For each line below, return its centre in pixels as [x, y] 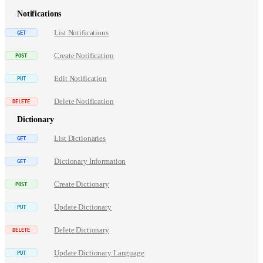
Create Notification [84, 55]
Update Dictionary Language [99, 253]
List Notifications [81, 33]
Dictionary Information [90, 161]
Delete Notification [84, 101]
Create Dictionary [82, 184]
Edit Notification [80, 78]
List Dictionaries [80, 138]
